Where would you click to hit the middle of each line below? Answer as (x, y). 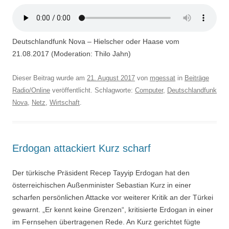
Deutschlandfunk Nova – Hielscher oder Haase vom (96, 41)
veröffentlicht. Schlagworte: (93, 90)
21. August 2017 (111, 78)
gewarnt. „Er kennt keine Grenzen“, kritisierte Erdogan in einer (113, 210)
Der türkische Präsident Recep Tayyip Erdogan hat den (101, 173)
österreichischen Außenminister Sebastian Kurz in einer (102, 185)
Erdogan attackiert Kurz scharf (82, 148)
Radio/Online (31, 90)
